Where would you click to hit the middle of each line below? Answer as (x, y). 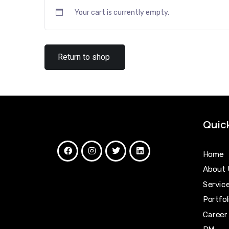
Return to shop (84, 57)
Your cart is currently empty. (122, 13)
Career (215, 214)
